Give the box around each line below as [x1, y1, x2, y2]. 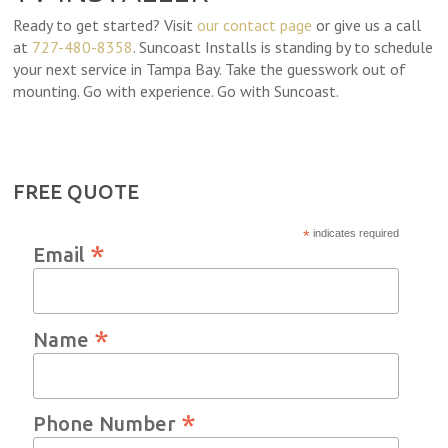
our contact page [197, 15, 313, 36]
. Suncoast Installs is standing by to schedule [133, 37, 434, 58]
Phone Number [33, 411, 182, 435]
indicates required [310, 227, 400, 240]
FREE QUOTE [13, 180, 140, 204]
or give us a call [312, 15, 422, 36]
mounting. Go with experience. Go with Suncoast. [13, 81, 340, 102]
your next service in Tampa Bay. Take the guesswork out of [13, 59, 407, 80]
